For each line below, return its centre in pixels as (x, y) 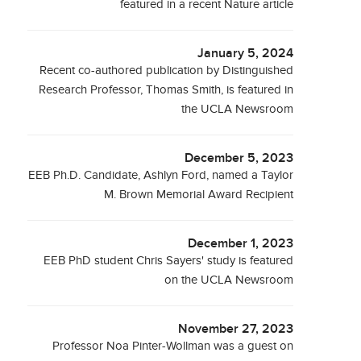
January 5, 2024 (246, 54)
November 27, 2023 (236, 329)
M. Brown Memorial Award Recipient (199, 195)
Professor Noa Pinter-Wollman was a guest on (173, 346)
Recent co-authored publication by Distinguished (167, 71)
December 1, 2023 (241, 244)
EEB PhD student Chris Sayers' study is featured (169, 261)
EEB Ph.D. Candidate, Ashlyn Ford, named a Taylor (161, 175)
